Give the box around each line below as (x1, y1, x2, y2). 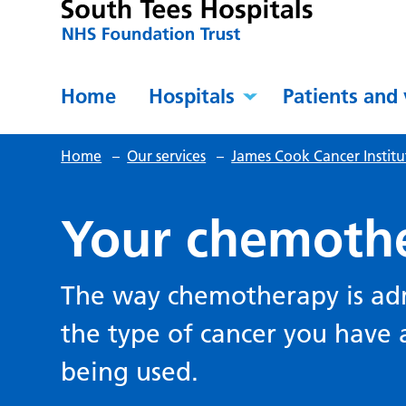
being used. (61, 356, 199, 388)
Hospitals (149, 83, 236, 110)
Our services (127, 147, 207, 166)
